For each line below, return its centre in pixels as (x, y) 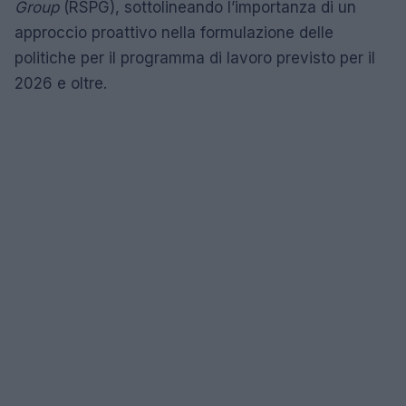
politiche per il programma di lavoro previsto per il (195, 58)
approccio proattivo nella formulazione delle (174, 32)
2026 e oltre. (61, 83)
